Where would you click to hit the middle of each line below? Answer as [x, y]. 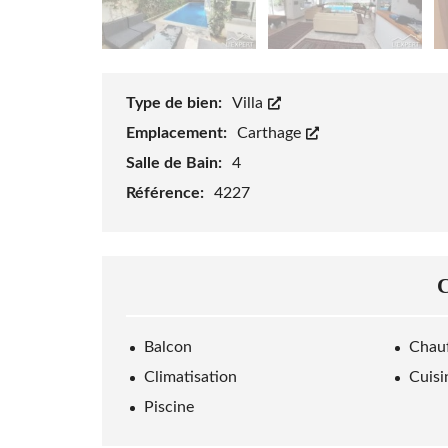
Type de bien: [176, 103]
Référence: [167, 193]
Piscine [169, 407]
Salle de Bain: [176, 163]
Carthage [271, 133]
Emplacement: [178, 133]
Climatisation [190, 377]
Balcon [168, 347]
